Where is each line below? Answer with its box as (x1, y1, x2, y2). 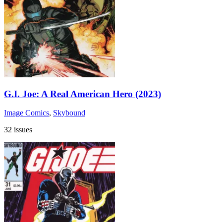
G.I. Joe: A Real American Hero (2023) (4, 88, 161, 99)
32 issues (4, 125, 32, 134)
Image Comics (4, 109, 49, 117)
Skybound (53, 109, 85, 117)
